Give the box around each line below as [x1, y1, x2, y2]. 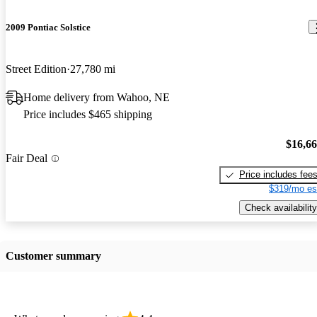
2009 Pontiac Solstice [6, 21, 91, 33]
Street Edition [6, 62, 67, 75]
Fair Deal [6, 152, 47, 165]
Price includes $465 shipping [23, 108, 152, 120]
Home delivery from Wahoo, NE [23, 91, 170, 103]
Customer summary [6, 249, 101, 262]
